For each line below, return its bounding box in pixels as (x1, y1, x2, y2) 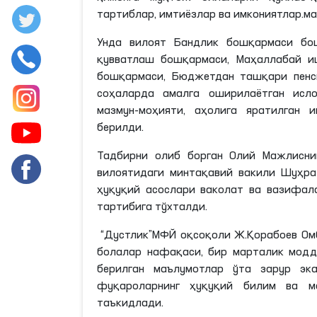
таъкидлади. (97, 297, 163, 309)
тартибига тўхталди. (97, 201, 207, 213)
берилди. (97, 122, 144, 134)
